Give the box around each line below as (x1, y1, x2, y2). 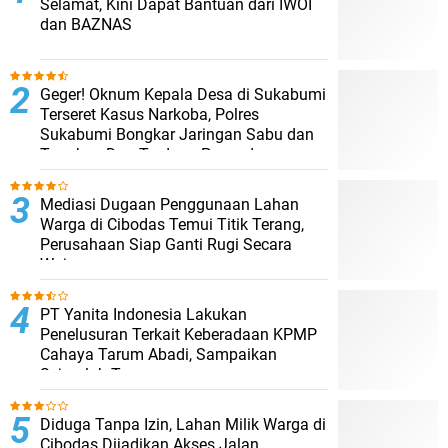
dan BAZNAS (40, 14, 132, 34)
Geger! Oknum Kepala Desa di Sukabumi (40, 84, 326, 104)
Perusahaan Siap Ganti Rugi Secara (40, 234, 292, 254)
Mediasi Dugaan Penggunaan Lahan (40, 194, 299, 214)
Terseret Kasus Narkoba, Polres (40, 104, 259, 124)
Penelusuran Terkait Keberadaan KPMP (40, 324, 317, 344)
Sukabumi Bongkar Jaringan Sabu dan (40, 124, 314, 144)
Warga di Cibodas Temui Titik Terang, (40, 214, 304, 234)
